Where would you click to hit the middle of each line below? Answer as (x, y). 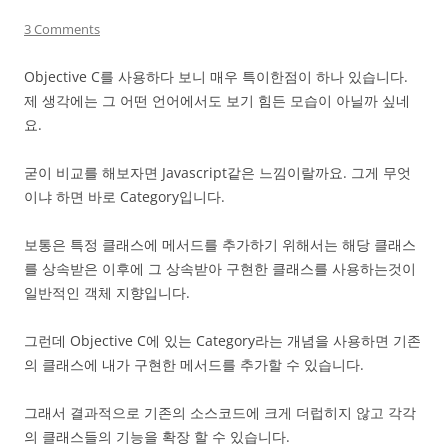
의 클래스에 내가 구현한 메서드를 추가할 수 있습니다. (194, 364)
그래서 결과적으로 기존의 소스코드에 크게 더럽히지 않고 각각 (220, 412)
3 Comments (62, 28)
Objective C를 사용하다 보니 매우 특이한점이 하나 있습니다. (216, 76)
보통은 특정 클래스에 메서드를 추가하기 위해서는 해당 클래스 (220, 244)
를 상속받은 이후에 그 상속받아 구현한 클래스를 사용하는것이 (220, 268)
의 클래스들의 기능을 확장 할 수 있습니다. (157, 436)
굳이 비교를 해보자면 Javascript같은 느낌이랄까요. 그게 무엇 (217, 172)
